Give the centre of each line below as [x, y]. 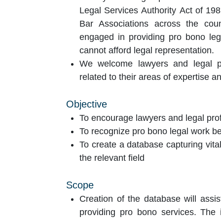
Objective [87, 104]
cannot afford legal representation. [147, 50]
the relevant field [112, 158]
